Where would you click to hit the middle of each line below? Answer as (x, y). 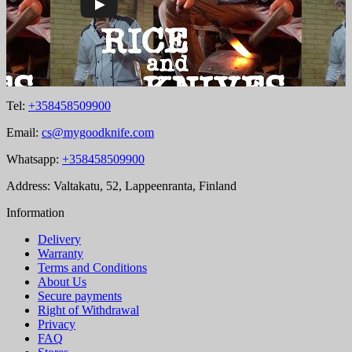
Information (35, 213)
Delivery (59, 240)
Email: (24, 133)
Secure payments (80, 296)
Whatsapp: (34, 159)
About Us (62, 282)
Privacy (57, 324)
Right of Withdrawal (88, 310)
